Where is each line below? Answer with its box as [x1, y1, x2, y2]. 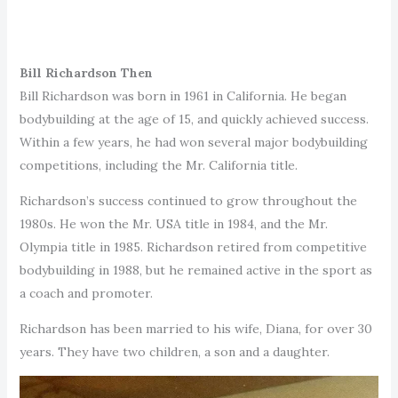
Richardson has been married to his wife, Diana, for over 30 [19, 320, 372, 337]
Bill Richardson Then [19, 64, 153, 81]
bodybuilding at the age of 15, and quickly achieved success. [19, 110, 369, 127]
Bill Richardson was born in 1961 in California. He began [19, 87, 346, 104]
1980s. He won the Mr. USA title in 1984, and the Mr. [19, 215, 328, 232]
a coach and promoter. [19, 284, 153, 301]
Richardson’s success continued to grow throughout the [19, 192, 357, 209]
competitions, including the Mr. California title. [19, 156, 298, 173]
